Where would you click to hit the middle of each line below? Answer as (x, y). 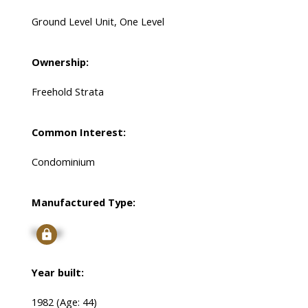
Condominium (63, 162)
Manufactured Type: (83, 202)
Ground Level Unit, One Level (98, 22)
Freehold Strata (67, 92)
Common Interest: (78, 132)
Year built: (57, 273)
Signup (47, 232)
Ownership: (60, 62)
